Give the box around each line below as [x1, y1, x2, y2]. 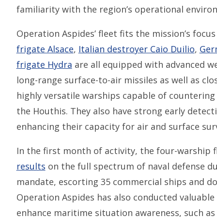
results [16, 160, 46, 172]
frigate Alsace [16, 43, 74, 55]
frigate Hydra [16, 58, 72, 70]
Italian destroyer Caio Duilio [78, 43, 195, 55]
